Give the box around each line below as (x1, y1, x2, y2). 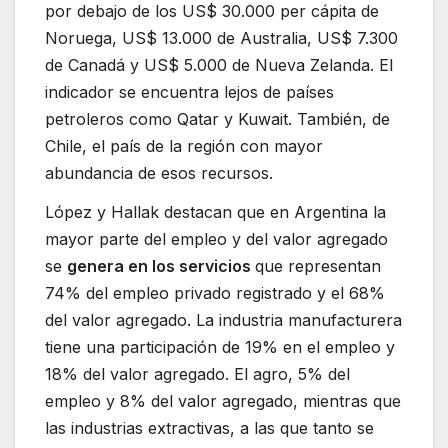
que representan (255, 256, 381, 277)
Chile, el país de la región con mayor (45, 135, 323, 156)
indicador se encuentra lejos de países (45, 81, 334, 102)
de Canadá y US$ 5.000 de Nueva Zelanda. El (45, 54, 393, 75)
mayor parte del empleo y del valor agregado (45, 229, 388, 250)
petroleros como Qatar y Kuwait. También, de (45, 108, 390, 129)
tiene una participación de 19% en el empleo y (45, 337, 395, 358)
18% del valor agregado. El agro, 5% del (45, 364, 350, 385)
